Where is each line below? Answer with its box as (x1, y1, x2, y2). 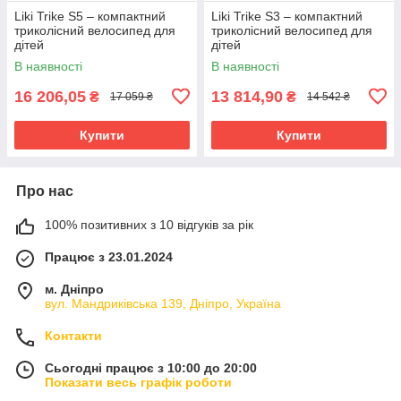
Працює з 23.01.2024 (45, 249, 173, 264)
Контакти (45, 328, 102, 343)
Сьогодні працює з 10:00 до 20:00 (45, 360, 257, 375)
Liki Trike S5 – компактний (14, 8, 166, 23)
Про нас (16, 183, 73, 199)
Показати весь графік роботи (45, 374, 232, 389)
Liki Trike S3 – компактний (211, 8, 363, 23)
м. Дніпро (45, 281, 104, 296)
